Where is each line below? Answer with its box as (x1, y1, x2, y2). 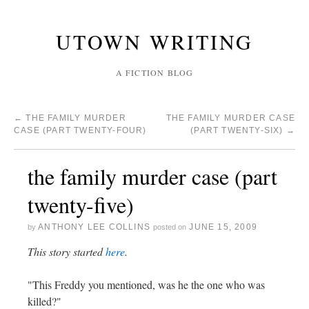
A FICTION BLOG (115, 67, 194, 78)
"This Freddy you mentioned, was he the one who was (28, 277, 265, 292)
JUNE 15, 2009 (189, 222, 258, 232)
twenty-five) (28, 190, 134, 219)
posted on (153, 223, 187, 231)
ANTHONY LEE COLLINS (38, 222, 151, 232)
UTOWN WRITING (56, 28, 253, 55)
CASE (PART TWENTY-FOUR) (14, 126, 147, 135)
